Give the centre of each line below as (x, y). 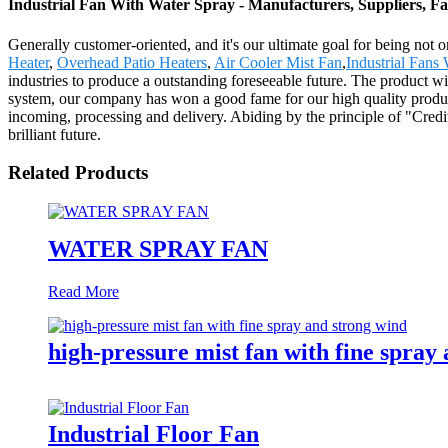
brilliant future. (54, 134)
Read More (83, 291)
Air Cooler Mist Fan (278, 62)
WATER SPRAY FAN (158, 248)
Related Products (78, 173)
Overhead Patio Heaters (132, 62)
